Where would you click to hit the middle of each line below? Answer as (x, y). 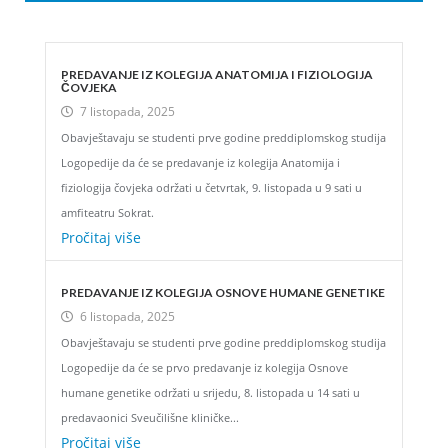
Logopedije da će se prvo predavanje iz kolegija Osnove (204, 367)
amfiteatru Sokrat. (107, 212)
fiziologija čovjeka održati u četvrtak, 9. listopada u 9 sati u (211, 187)
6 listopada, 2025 (127, 316)
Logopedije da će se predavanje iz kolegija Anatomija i (200, 162)
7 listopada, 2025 (127, 111)
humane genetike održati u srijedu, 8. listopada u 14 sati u (210, 392)
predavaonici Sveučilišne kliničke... (150, 417)
